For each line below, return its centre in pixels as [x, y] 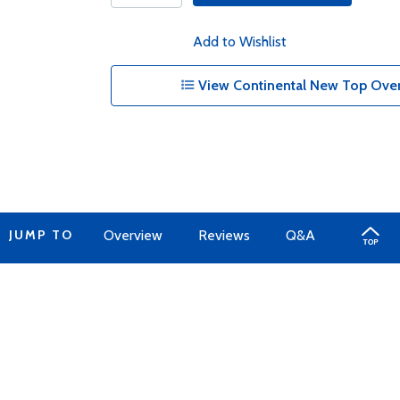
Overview [133, 235]
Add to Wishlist [239, 42]
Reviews [224, 235]
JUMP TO [41, 235]
